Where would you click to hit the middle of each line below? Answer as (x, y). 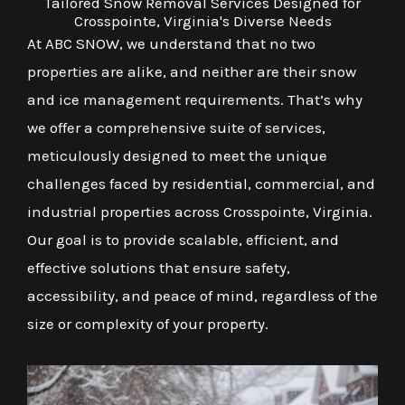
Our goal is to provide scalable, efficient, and (183, 240)
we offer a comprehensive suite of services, (176, 127)
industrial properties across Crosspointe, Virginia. (200, 212)
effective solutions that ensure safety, (159, 268)
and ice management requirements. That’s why (195, 99)
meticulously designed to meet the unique (177, 155)
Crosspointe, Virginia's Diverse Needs (202, 21)
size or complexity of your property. (148, 324)
